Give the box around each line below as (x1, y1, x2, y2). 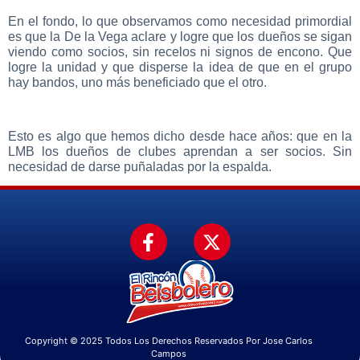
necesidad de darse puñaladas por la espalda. (8, 159, 272, 174)
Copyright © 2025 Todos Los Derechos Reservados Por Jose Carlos (25, 334, 313, 346)
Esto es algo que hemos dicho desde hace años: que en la (8, 129, 352, 143)
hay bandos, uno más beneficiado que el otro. (8, 75, 267, 89)
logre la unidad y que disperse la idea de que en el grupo (8, 59, 352, 74)
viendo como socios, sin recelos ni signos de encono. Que (8, 44, 352, 59)
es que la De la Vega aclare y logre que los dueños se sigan (8, 29, 352, 43)
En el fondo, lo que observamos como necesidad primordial (8, 14, 352, 28)
